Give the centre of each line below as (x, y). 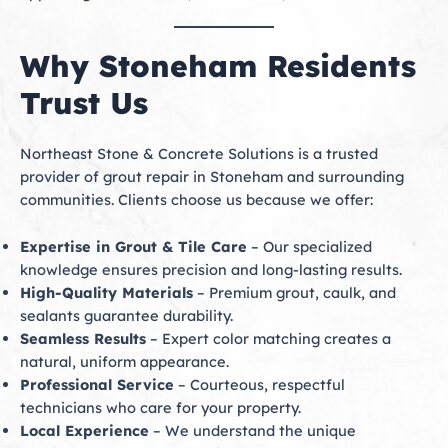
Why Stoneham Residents (218, 66)
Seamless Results (83, 338)
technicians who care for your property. (160, 407)
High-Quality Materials (106, 292)
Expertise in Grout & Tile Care (133, 246)
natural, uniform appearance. (124, 361)
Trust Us (84, 103)
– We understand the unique (252, 430)
